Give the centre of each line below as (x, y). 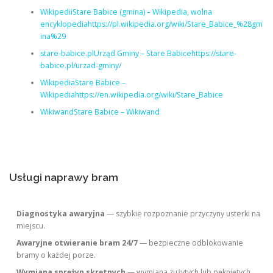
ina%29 (53, 36)
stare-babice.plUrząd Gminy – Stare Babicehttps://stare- (138, 53)
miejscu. (31, 226)
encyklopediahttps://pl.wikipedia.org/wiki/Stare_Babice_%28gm (151, 24)
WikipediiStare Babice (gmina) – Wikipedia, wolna (126, 12)
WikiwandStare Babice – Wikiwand (100, 112)
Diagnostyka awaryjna (61, 214)
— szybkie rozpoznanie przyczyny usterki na (183, 214)
